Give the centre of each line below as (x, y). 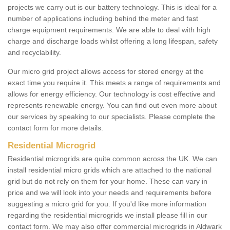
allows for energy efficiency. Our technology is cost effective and (111, 94)
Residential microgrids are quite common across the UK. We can (112, 159)
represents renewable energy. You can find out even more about (112, 106)
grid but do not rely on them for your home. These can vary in (108, 181)
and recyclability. (35, 53)
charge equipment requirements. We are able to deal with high (109, 30)
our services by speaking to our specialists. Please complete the (111, 117)
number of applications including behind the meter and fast (103, 19)
